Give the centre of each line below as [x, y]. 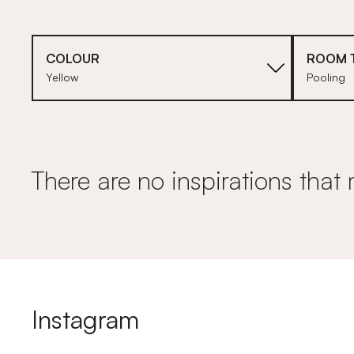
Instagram [85, 319]
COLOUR [73, 58]
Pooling [326, 77]
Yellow [62, 77]
